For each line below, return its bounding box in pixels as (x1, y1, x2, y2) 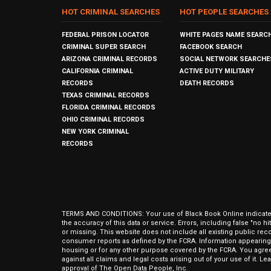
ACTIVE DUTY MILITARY (180, 67, 254, 75)
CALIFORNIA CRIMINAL (62, 67, 133, 75)
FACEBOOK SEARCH (180, 43, 242, 51)
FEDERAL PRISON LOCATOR (62, 31, 149, 39)
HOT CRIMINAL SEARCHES (62, 7, 160, 16)
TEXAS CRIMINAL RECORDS (62, 91, 149, 99)
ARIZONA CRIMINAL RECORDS (62, 55, 157, 63)
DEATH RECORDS (180, 79, 234, 87)
